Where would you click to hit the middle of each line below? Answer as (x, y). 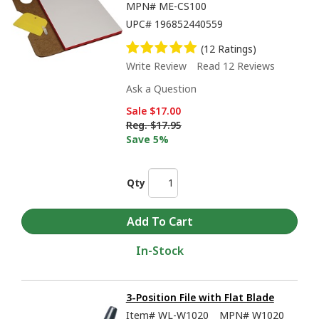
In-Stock (159, 251)
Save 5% (147, 139)
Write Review (156, 66)
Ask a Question (161, 88)
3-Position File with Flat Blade (200, 298)
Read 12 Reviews (235, 66)
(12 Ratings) (229, 48)
